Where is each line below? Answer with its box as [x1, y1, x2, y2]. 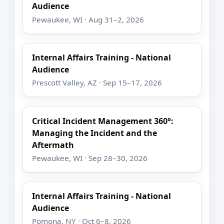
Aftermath [32, 139, 74, 150]
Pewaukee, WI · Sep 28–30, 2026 [32, 152, 148, 163]
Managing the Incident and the [32, 127, 157, 138]
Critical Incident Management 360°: [32, 115, 174, 126]
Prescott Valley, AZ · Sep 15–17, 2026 [32, 77, 162, 88]
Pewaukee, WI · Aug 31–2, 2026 [32, 14, 144, 24]
